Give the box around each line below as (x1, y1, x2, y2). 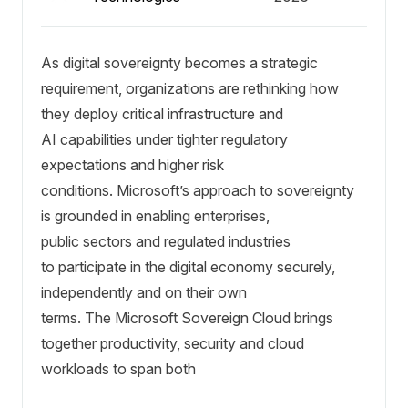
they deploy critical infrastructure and (41, 105, 283, 124)
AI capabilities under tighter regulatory (41, 130, 288, 149)
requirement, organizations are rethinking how (41, 79, 339, 98)
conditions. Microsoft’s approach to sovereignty (41, 181, 354, 200)
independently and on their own (41, 283, 247, 302)
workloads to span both (41, 360, 196, 379)
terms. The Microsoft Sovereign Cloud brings (41, 309, 333, 328)
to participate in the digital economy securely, (41, 258, 335, 277)
